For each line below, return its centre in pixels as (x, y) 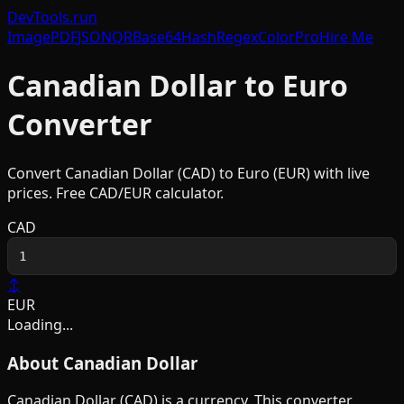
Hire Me (346, 37)
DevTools (38, 17)
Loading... (40, 324)
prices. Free (48, 193)
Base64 (157, 37)
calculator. (188, 193)
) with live (338, 173)
